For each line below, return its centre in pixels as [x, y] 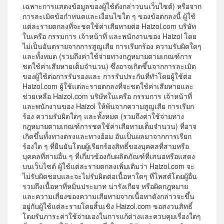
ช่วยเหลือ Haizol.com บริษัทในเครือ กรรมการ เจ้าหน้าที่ [107, 96]
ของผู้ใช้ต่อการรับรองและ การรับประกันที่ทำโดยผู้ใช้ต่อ [107, 76]
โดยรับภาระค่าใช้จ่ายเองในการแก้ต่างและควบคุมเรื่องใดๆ [112, 216]
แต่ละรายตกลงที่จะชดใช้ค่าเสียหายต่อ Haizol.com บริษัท [109, 26]
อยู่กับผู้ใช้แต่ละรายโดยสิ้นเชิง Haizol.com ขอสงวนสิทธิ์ [107, 206]
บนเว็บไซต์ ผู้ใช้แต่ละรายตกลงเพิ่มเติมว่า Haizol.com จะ [108, 166]
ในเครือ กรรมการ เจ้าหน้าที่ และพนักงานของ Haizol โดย [109, 36]
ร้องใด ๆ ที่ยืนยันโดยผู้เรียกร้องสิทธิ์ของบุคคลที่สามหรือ [106, 146]
